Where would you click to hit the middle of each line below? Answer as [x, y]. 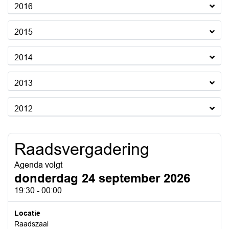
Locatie [27, 213]
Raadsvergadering [82, 149]
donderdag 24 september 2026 [102, 178]
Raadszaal [31, 224]
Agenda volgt [38, 165]
